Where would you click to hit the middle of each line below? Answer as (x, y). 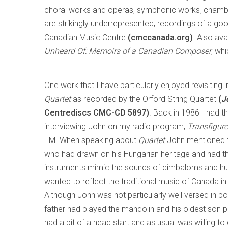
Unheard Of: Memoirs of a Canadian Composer (128, 51)
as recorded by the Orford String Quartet (146, 99)
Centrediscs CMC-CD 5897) (97, 113)
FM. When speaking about (91, 140)
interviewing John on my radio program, (116, 126)
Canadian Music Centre (86, 37)
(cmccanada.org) (160, 37)
